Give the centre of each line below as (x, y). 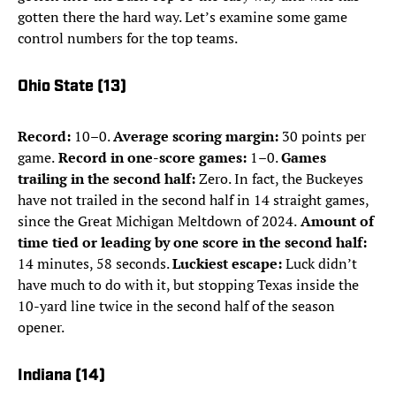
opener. (41, 327)
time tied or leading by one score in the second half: (192, 243)
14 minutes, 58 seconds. (95, 264)
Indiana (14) (61, 377)
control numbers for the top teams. (128, 38)
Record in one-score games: (151, 158)
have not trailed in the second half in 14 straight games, (193, 200)
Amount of (335, 221)
